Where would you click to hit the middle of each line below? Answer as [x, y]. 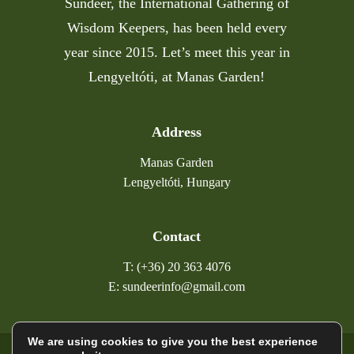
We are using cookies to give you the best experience [173, 341]
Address [177, 132]
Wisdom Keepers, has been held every [177, 28]
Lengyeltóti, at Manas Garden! [177, 77]
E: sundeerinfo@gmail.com [177, 286]
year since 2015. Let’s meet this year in [177, 52]
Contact [177, 236]
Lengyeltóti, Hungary [177, 182]
